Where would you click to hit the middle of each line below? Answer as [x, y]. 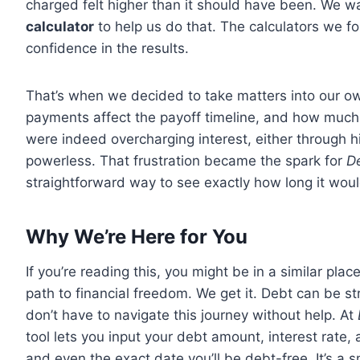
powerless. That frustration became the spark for [186, 161]
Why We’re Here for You [137, 237]
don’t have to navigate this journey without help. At [192, 315]
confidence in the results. [107, 48]
